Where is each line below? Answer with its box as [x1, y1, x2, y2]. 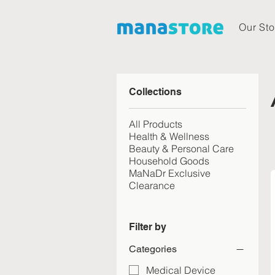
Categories [129, 242, 177, 255]
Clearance [129, 179, 175, 192]
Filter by [129, 220, 166, 233]
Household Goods [129, 154, 209, 167]
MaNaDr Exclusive [129, 166, 211, 179]
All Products [129, 117, 182, 130]
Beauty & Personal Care [129, 142, 234, 155]
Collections [129, 85, 182, 98]
